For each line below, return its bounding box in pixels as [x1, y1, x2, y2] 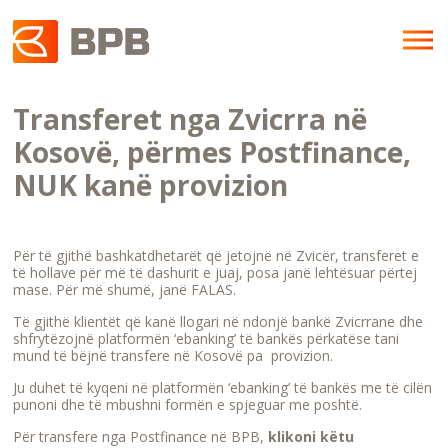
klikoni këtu [268, 427, 355, 446]
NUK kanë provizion [13, 166, 289, 204]
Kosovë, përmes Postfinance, [13, 133, 412, 171]
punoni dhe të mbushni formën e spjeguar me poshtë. [13, 395, 363, 414]
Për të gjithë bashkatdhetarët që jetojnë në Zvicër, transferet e [13, 246, 420, 265]
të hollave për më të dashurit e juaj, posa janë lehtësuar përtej [13, 263, 418, 282]
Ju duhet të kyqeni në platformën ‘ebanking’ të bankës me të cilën [13, 378, 433, 397]
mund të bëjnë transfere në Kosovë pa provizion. [13, 346, 334, 365]
